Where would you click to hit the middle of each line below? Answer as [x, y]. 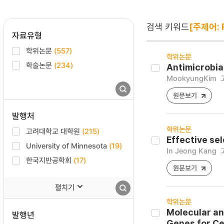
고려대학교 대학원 [54, 131]
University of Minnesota [67, 145]
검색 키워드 [168, 26]
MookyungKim [191, 78]
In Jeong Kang [191, 150]
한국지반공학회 [50, 160]
